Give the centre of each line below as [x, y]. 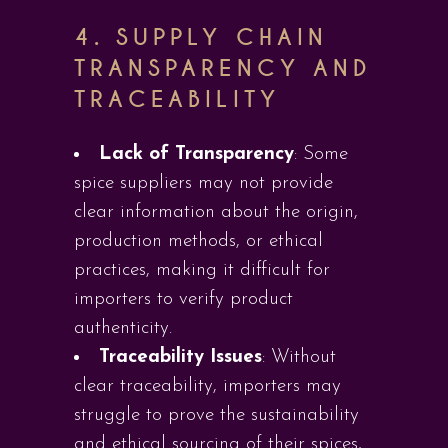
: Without [299, 357]
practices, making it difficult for [202, 270]
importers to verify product [183, 299]
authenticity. [123, 328]
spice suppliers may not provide [203, 183]
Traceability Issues [180, 357]
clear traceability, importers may [207, 386]
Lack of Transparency [196, 154]
